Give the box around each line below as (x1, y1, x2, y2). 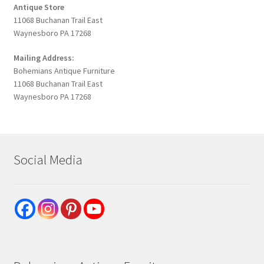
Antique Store (13, 2, 64, 13)
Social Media (13, 151, 82, 168)
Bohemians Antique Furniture (13, 65, 115, 77)
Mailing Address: (13, 52, 74, 64)
